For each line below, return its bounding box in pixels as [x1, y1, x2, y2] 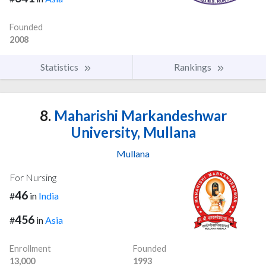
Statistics [40, 61, 80, 73]
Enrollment [9, 243, 51, 254]
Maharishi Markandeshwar [50, 107, 227, 125]
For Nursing [9, 172, 56, 183]
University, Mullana [70, 123, 196, 141]
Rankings [174, 61, 213, 73]
